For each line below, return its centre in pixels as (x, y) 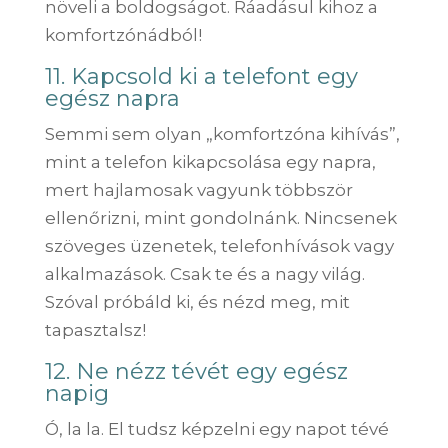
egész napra (112, 98)
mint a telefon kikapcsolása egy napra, (210, 161)
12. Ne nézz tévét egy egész (196, 371)
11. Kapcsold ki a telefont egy (201, 76)
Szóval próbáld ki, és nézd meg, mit (197, 301)
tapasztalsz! (95, 329)
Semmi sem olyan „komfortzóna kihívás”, (222, 133)
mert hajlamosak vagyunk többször (198, 189)
